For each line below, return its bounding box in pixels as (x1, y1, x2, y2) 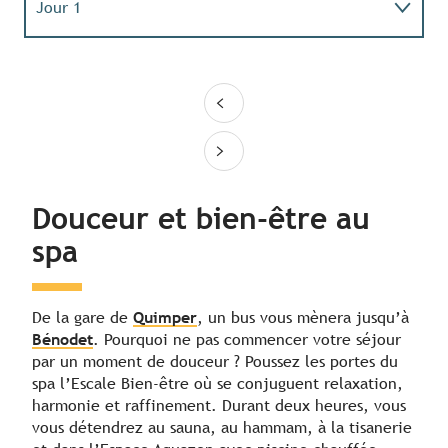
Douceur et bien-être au (32, 201, 370, 237)
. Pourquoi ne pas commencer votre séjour (93, 330, 401, 350)
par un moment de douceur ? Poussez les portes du (32, 352, 398, 372)
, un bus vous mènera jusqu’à (197, 308, 409, 328)
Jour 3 (36, 114, 81, 134)
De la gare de (32, 308, 133, 328)
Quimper (133, 308, 197, 328)
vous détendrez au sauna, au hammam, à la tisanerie (32, 418, 412, 438)
